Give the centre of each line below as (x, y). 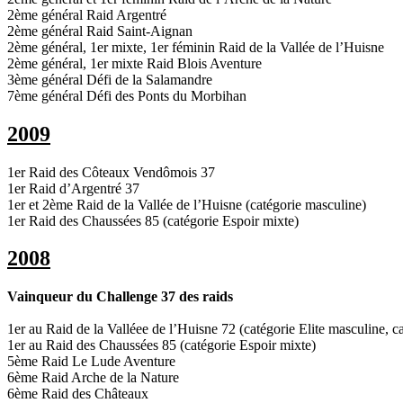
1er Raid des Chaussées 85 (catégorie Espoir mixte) (153, 220)
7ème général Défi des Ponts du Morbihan (127, 95)
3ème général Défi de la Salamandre (110, 79)
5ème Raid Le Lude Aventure (91, 362)
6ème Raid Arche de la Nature (93, 378)
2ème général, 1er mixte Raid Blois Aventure (134, 63)
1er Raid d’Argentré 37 (73, 188)
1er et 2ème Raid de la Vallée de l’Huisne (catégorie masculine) (187, 204)
